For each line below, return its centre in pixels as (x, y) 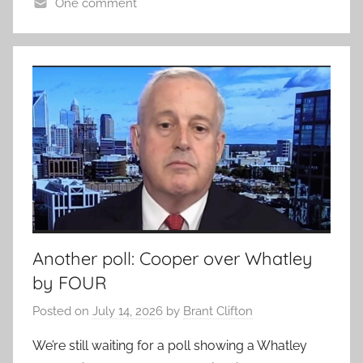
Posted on (62, 312)
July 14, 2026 (128, 312)
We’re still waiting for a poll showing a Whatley (170, 346)
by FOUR (70, 282)
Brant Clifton (218, 312)
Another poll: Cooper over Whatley (173, 258)
